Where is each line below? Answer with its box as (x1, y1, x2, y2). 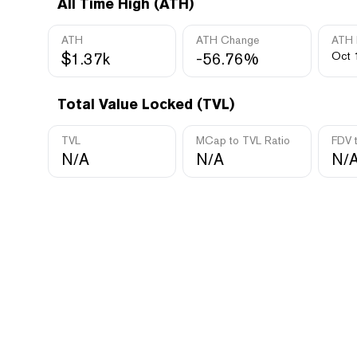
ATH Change (196, 33, 260, 46)
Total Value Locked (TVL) (57, 96, 234, 112)
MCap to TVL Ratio (196, 134, 291, 147)
